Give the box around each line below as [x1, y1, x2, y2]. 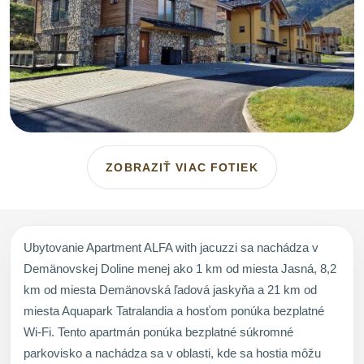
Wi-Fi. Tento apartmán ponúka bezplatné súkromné [24, 324, 293, 339]
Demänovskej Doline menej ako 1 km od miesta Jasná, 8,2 [24, 261, 336, 275]
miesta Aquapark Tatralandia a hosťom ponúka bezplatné [24, 303, 324, 318]
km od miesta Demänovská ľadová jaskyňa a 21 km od [24, 282, 317, 297]
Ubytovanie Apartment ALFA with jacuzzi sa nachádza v [24, 240, 318, 254]
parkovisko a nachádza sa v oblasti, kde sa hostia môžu [24, 345, 321, 360]
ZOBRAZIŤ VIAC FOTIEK [106, 160, 258, 174]
